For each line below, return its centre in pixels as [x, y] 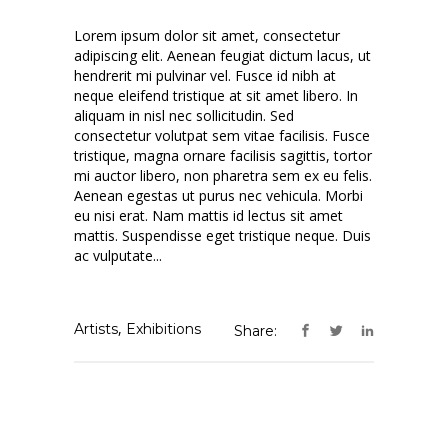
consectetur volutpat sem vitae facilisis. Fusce [222, 136]
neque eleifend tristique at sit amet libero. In [216, 96]
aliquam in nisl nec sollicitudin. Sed [184, 116]
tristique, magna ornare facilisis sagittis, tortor [223, 156]
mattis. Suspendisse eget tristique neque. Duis [222, 236]
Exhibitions [163, 329]
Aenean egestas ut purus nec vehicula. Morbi [218, 196]
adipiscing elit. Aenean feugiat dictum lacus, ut [222, 56]
